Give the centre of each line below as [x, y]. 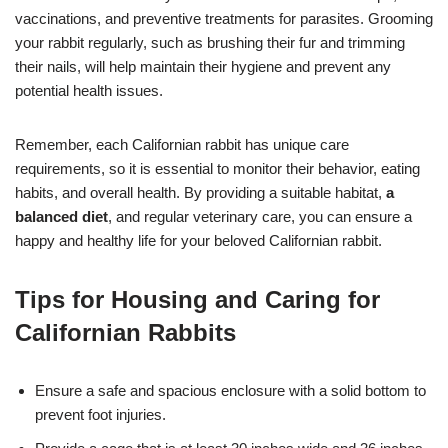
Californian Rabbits [125, 333]
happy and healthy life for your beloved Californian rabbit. [198, 241]
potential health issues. [89, 91]
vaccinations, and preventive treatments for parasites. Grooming [224, 19]
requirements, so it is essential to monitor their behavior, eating [217, 169]
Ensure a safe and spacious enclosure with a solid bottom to [230, 391]
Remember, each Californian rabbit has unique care [182, 145]
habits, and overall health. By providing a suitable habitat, [200, 193]
